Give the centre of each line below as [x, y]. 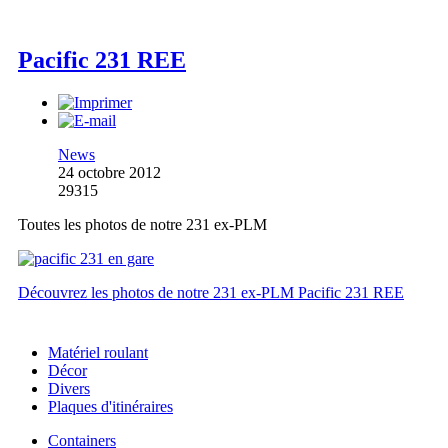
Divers [69, 388]
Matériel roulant [98, 352]
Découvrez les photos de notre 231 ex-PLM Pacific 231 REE [211, 293]
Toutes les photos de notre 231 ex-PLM [142, 225]
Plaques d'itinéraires [110, 406]
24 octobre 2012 [109, 173]
